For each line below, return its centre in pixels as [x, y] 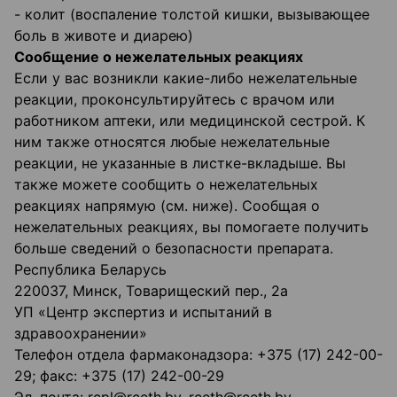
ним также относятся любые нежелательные [172, 142]
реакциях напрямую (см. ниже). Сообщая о [167, 206]
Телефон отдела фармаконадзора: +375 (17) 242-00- [198, 355]
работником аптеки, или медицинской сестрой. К [190, 121]
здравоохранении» [81, 334]
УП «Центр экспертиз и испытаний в [143, 312]
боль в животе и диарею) [104, 36]
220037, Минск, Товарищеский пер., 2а [151, 291]
